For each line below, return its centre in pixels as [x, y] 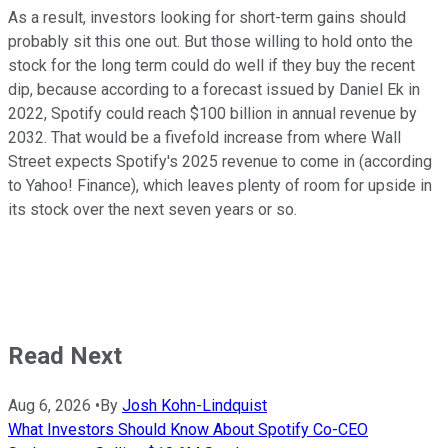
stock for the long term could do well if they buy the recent [211, 66]
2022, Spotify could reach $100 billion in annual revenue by [212, 114]
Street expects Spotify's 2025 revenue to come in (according [220, 162]
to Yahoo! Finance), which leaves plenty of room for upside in [220, 186]
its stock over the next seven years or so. [152, 210]
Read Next [65, 356]
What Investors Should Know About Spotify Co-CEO [188, 430]
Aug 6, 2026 [49, 406]
